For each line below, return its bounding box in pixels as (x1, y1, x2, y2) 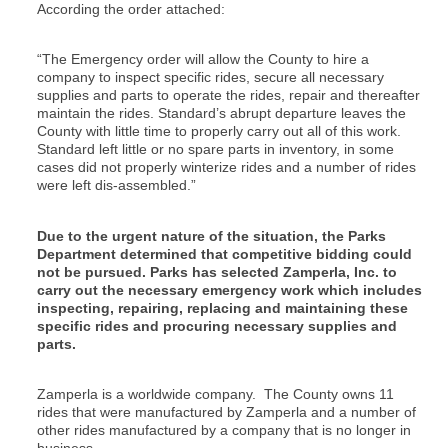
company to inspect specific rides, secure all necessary (37, 69, 384, 86)
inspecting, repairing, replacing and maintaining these (37, 299, 408, 316)
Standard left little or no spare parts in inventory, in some (37, 141, 394, 158)
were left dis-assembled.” (37, 177, 196, 194)
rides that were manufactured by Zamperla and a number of (37, 404, 416, 421)
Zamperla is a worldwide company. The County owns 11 (37, 386, 394, 403)
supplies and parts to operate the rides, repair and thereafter (37, 87, 420, 104)
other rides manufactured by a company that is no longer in (37, 422, 411, 439)
